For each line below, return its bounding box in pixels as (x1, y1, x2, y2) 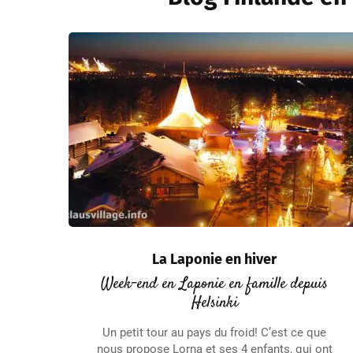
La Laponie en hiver (152, 251, 277, 268)
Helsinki (191, 292, 238, 314)
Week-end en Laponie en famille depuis (101, 273, 328, 295)
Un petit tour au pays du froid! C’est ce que (102, 325, 326, 340)
